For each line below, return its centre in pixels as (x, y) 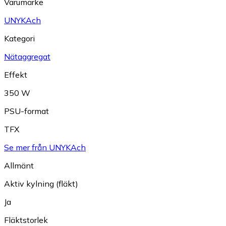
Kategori (19, 39)
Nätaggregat (27, 57)
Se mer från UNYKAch (45, 148)
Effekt (16, 75)
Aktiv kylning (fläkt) (41, 184)
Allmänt (19, 166)
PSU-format (26, 111)
